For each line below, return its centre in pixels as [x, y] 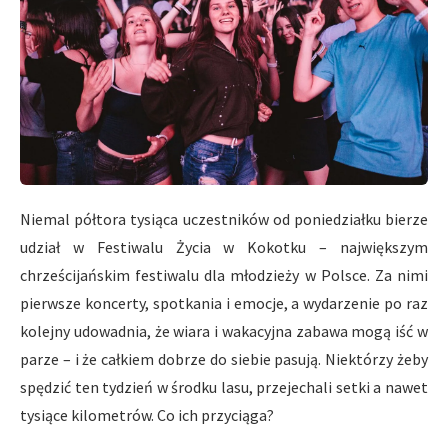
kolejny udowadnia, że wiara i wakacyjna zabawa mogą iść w [224, 330]
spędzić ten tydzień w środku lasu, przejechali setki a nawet [224, 386]
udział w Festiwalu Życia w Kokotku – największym [224, 246]
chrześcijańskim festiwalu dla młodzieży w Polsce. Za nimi [224, 274]
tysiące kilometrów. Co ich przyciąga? [147, 414]
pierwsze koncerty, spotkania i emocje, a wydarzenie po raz [224, 302]
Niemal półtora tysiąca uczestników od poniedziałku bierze [224, 218]
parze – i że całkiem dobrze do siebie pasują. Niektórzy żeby [224, 358]
